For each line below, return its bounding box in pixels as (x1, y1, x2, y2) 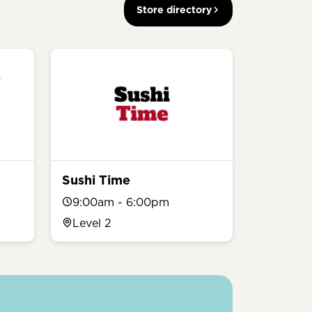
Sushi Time (62, 171, 130, 189)
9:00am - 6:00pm (72, 194, 169, 210)
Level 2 (72, 214, 111, 231)
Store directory (136, 2, 212, 17)
